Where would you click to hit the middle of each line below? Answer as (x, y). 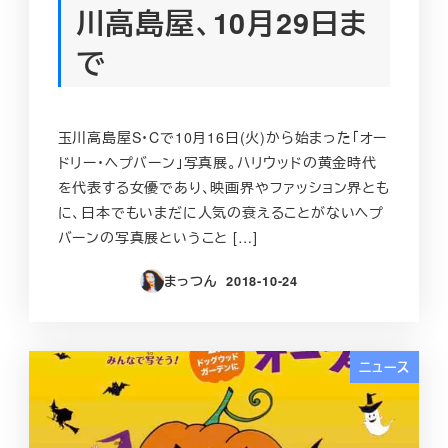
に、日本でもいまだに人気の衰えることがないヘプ (220, 212)
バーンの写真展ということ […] (157, 237)
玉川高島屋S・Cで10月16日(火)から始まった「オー (222, 137)
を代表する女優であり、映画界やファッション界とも (223, 187)
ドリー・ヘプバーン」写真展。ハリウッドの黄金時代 (217, 162)
